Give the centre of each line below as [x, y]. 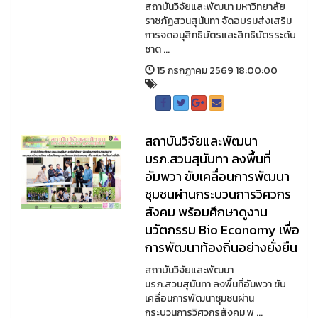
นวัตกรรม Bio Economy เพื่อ [222, 230]
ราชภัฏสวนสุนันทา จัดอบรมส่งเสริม [218, 21]
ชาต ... [157, 49]
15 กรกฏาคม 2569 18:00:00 [216, 71]
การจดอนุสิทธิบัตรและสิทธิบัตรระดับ [220, 35]
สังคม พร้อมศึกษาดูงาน [206, 212]
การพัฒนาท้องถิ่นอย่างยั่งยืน [221, 247]
